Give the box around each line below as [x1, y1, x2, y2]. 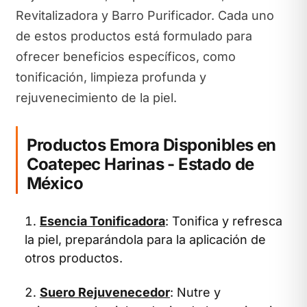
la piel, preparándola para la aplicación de [25, 232, 266, 247]
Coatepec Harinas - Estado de [26, 154, 254, 174]
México [26, 173, 84, 193]
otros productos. [25, 251, 123, 265]
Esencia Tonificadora [40, 214, 165, 228]
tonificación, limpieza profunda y [15, 69, 206, 84]
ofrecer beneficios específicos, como [15, 49, 236, 64]
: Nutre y [170, 284, 221, 299]
